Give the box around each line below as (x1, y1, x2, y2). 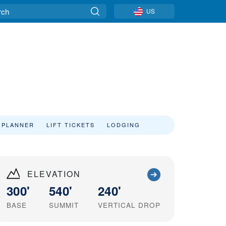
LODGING (107, 121, 140, 129)
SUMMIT (49, 200, 79, 210)
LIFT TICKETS (46, 121, 95, 129)
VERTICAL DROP (98, 200, 160, 210)
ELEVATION (27, 168, 81, 180)
